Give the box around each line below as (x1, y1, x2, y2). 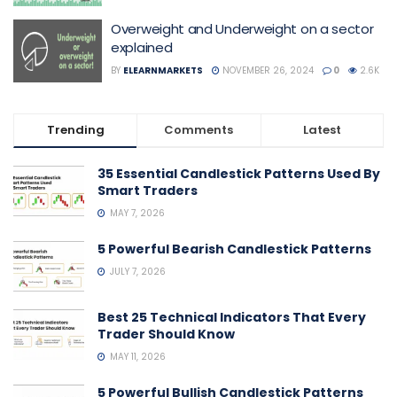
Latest (302, 121, 341, 138)
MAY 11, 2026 (107, 350, 166, 364)
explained (111, 37, 173, 57)
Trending (46, 121, 105, 138)
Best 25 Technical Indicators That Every (97, 308, 366, 327)
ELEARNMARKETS (123, 63, 203, 77)
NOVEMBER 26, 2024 (220, 63, 314, 77)
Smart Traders (97, 182, 198, 199)
